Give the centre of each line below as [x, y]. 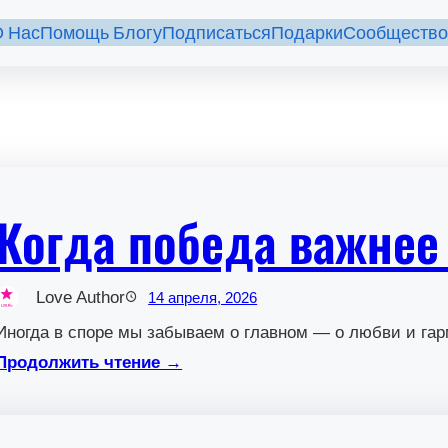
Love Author [81, 298]
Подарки [307, 32]
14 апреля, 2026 [203, 297]
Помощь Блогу [101, 32]
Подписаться [216, 32]
